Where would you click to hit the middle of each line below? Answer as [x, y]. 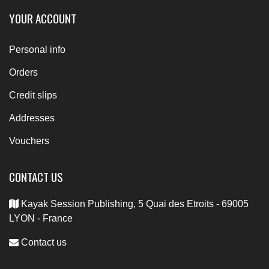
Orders [23, 72]
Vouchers [29, 141]
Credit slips [33, 95]
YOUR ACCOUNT [43, 18]
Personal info [37, 49]
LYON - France [41, 218]
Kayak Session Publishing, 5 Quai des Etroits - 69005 [134, 204]
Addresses [32, 118]
